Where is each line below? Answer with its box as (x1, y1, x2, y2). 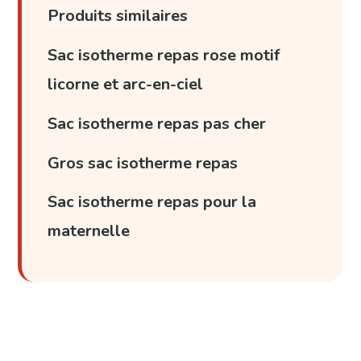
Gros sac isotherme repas (48, 151, 239, 174)
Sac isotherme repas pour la (48, 191, 257, 214)
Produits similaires (48, 5, 189, 27)
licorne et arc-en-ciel (48, 73, 204, 95)
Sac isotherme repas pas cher (48, 112, 267, 135)
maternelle (48, 220, 131, 243)
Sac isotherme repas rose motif (48, 44, 280, 66)
